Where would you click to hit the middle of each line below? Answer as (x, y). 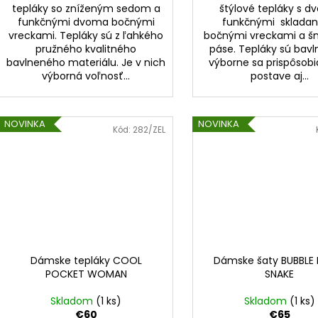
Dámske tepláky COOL (86, 261)
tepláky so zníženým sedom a (86, 9)
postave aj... (279, 76)
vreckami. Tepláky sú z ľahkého (86, 36)
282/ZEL (149, 130)
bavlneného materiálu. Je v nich (86, 63)
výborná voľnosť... (86, 76)
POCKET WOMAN (86, 274)
